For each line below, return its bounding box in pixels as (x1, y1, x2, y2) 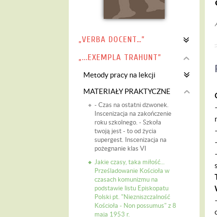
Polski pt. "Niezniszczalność (94, 193, 170, 201)
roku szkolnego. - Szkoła (94, 119, 161, 126)
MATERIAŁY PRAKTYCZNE (83, 87, 170, 95)
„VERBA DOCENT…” (78, 34, 145, 45)
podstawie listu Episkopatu (94, 185, 169, 192)
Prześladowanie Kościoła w (94, 167, 170, 174)
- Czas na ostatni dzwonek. (94, 101, 169, 108)
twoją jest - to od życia (94, 127, 156, 135)
